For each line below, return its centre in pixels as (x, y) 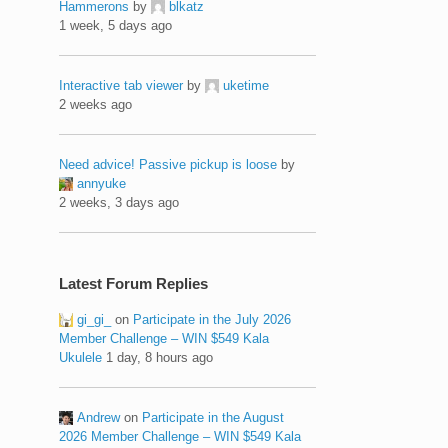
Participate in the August (213, 417)
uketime (246, 85)
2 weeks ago (96, 104)
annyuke (102, 183)
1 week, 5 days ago (116, 25)
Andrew (99, 417)
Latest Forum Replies (134, 283)
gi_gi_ (94, 319)
